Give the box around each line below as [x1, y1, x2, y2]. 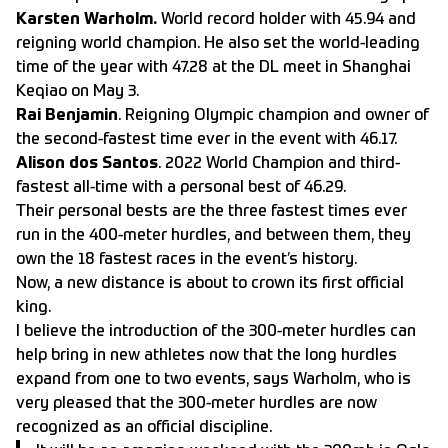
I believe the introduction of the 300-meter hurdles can [16, 323, 416, 340]
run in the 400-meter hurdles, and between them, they [16, 227, 411, 244]
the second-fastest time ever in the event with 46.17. [16, 131, 397, 148]
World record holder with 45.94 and [161, 11, 416, 28]
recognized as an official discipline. [16, 419, 272, 436]
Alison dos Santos [16, 155, 158, 172]
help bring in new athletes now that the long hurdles [16, 347, 397, 364]
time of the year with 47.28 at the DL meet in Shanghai [16, 59, 411, 76]
